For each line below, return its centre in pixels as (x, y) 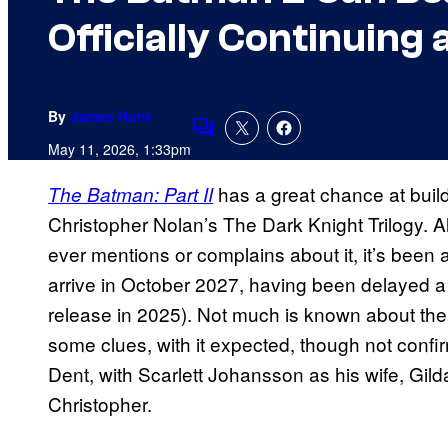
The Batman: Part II (130, 194)
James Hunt (110, 116)
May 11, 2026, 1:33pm (119, 149)
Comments (237, 141)
